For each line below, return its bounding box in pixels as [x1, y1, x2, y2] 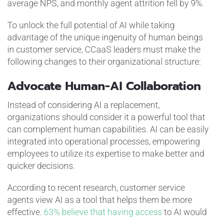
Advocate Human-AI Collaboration [7, 77, 201, 95]
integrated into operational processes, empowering [7, 136, 200, 146]
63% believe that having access [43, 206, 162, 217]
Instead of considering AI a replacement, [7, 99, 160, 110]
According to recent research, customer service [7, 182, 185, 193]
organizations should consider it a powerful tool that [7, 111, 205, 122]
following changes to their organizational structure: [7, 56, 201, 67]
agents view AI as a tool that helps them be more [7, 194, 192, 205]
